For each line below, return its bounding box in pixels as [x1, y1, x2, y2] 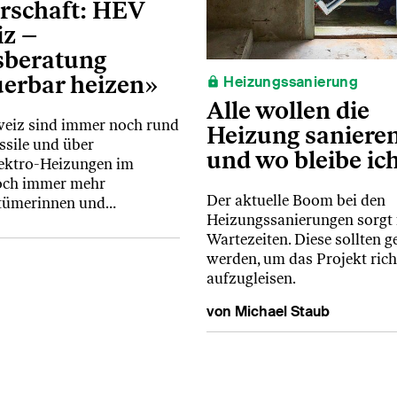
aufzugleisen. [206, 269, 296, 288]
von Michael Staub [206, 302, 330, 322]
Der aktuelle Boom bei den [206, 191, 385, 210]
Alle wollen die [206, 96, 370, 126]
